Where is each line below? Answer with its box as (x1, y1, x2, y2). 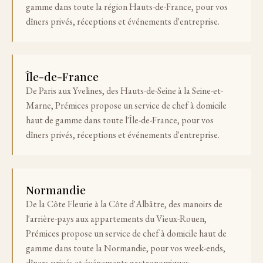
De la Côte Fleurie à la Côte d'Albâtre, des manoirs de (26, 198, 223, 211)
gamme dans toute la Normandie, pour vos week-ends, (26, 242, 226, 255)
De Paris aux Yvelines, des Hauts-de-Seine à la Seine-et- (26, 84, 224, 97)
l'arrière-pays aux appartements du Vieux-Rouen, (26, 213, 207, 225)
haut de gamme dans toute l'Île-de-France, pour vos (26, 113, 214, 126)
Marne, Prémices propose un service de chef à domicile (26, 99, 227, 112)
